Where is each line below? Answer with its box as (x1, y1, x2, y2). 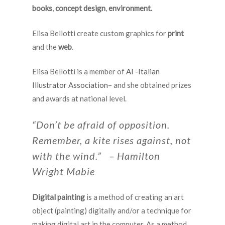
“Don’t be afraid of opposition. (32, 118, 170, 131)
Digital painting (32, 192, 85, 201)
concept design (55, 4, 105, 13)
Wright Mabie (32, 165, 95, 177)
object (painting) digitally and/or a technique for (32, 206, 191, 215)
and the (32, 42, 58, 51)
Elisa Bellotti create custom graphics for (32, 28, 168, 38)
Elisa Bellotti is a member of (32, 67, 126, 76)
